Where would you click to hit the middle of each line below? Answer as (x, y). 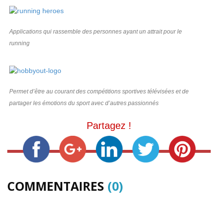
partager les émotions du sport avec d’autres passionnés (84, 103)
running (19, 44)
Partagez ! (109, 126)
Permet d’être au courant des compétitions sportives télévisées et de (99, 92)
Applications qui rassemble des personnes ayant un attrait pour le (96, 32)
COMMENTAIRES (57, 186)
